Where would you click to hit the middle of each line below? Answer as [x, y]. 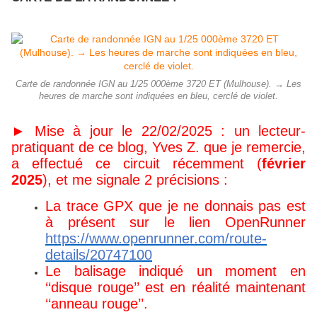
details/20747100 [99, 254]
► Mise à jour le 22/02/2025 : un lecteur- [158, 131]
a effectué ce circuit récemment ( [137, 163]
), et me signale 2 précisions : [135, 179]
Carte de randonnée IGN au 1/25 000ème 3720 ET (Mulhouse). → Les [158, 84]
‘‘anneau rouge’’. [97, 303]
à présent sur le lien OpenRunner [175, 222]
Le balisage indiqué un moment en [175, 271]
